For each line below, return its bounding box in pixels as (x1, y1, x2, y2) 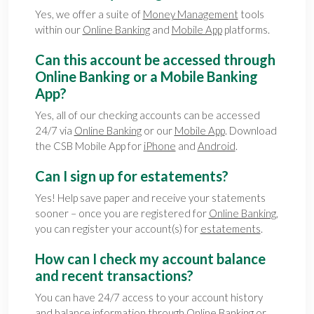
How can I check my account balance (34, 250, 266, 267)
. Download (224, 123, 277, 137)
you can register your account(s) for (34, 221, 200, 235)
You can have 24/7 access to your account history (34, 290, 263, 303)
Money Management (142, 7, 238, 20)
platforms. (221, 22, 270, 36)
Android (197, 139, 235, 152)
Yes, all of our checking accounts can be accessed (34, 108, 260, 121)
